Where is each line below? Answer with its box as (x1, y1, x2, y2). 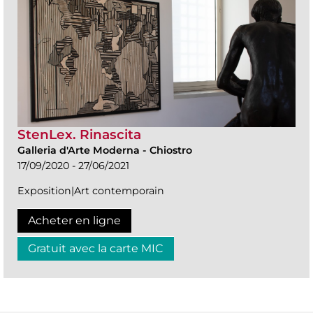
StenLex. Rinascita (17, 126, 141, 143)
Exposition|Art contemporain (17, 184, 164, 198)
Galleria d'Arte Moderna (17, 144, 143, 157)
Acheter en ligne (28, 214, 121, 228)
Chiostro (150, 144, 192, 157)
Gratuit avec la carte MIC (28, 242, 163, 256)
